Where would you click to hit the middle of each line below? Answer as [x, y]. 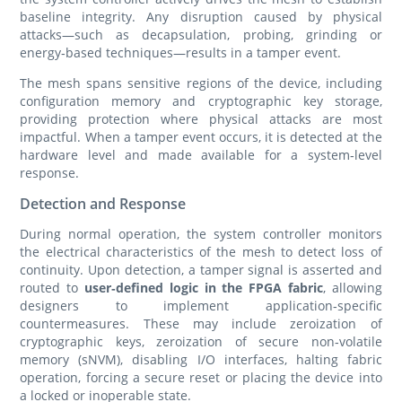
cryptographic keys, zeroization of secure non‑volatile [201, 342]
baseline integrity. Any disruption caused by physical [201, 17]
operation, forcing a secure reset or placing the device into [201, 378]
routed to [52, 288]
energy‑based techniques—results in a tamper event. [181, 53]
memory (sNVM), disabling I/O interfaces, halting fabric [201, 360]
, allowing [352, 288]
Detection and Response [103, 204]
